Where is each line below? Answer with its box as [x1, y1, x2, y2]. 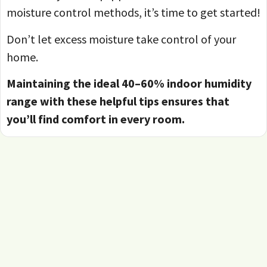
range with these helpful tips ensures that [7, 93, 229, 108]
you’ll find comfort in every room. [7, 111, 187, 126]
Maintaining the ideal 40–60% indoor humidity [7, 75, 252, 91]
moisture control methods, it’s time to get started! [7, 5, 260, 20]
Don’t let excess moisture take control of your [7, 31, 236, 46]
